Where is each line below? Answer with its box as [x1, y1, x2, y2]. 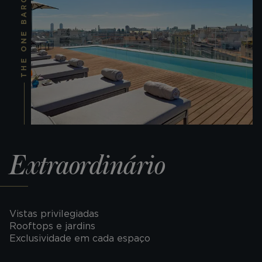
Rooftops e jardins [9, 220, 95, 232]
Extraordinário [9, 151, 165, 181]
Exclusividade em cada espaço [9, 232, 150, 244]
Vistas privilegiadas [9, 208, 99, 219]
